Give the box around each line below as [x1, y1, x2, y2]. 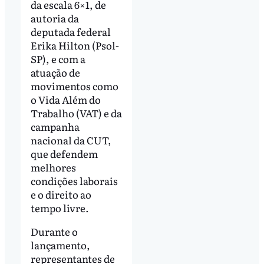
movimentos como [30, 78, 118, 93]
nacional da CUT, [30, 132, 111, 147]
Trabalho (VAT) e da [30, 105, 122, 120]
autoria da [30, 10, 79, 25]
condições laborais [30, 173, 118, 188]
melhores [30, 159, 76, 174]
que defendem [30, 146, 98, 161]
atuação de [30, 64, 80, 80]
